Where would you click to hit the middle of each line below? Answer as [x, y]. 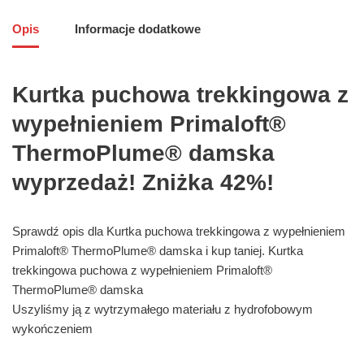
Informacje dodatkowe [138, 29]
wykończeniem [52, 328]
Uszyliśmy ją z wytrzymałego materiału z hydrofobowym [162, 309]
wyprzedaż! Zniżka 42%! [143, 182]
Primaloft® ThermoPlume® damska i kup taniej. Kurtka [158, 250]
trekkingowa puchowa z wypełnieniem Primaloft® [142, 270]
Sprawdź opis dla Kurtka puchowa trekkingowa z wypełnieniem [179, 231]
